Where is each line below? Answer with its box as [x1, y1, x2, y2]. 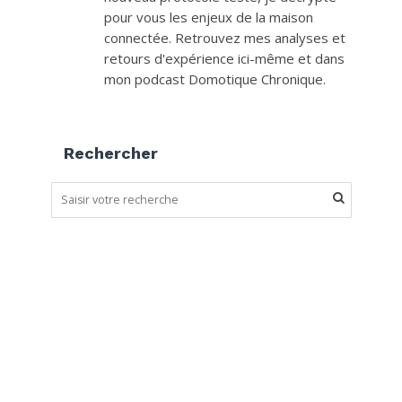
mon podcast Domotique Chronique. [103, 70, 326, 89]
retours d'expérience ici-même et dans [103, 49, 345, 68]
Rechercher [63, 143, 158, 162]
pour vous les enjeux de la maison [103, 8, 313, 27]
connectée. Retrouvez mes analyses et [103, 29, 345, 48]
